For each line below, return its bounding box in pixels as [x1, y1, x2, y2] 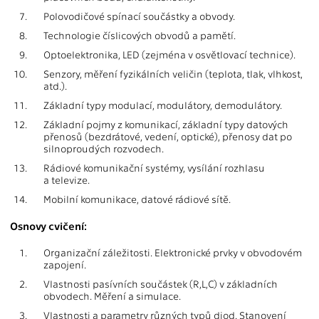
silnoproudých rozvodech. [43, 142, 164, 155]
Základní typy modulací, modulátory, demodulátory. [43, 99, 282, 112]
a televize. [43, 174, 90, 187]
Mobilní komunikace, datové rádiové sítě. [43, 193, 231, 206]
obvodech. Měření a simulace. [43, 290, 181, 303]
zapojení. [43, 258, 86, 271]
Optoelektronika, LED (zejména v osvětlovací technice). [43, 48, 296, 61]
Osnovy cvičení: [10, 219, 87, 233]
